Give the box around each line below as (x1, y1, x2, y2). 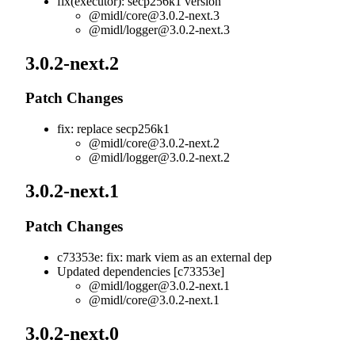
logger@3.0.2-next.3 (126, 22, 230, 36)
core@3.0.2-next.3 (126, 8, 219, 22)
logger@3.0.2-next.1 (126, 278, 230, 292)
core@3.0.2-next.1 (126, 292, 219, 307)
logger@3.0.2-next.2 (126, 151, 230, 165)
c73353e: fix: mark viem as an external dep (57, 250, 272, 264)
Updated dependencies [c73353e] (57, 264, 224, 278)
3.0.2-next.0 (25, 323, 124, 344)
